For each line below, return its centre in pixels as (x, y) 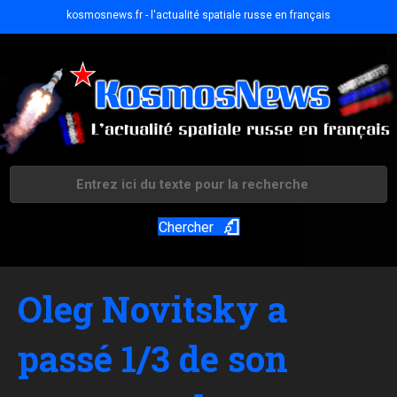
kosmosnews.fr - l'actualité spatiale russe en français (198, 15)
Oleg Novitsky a (152, 309)
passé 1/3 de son (153, 359)
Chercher (186, 228)
